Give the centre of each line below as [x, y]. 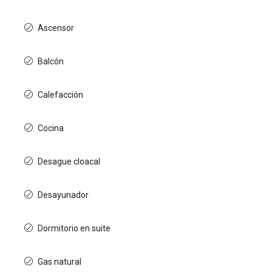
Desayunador [63, 195]
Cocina [51, 128]
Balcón [51, 61]
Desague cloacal [69, 161]
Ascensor [56, 28]
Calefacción [60, 95]
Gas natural [59, 262]
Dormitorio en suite [74, 228]
